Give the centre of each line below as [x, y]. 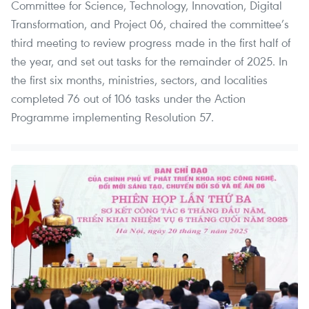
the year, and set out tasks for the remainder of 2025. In [149, 61]
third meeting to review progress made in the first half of [151, 43]
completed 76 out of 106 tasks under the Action [128, 99]
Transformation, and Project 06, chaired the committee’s [150, 24]
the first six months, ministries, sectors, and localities [139, 80]
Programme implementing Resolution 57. [112, 117]
